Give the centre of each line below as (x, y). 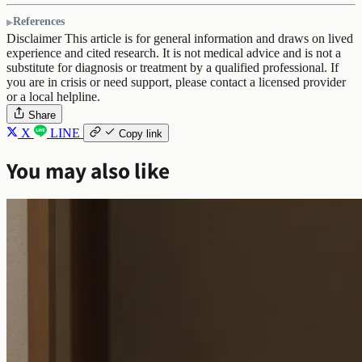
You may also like (88, 170)
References (39, 21)
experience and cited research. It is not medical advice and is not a (174, 53)
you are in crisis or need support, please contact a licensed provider (176, 82)
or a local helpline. (53, 96)
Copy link (141, 133)
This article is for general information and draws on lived (207, 38)
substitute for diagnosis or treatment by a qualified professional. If (173, 67)
